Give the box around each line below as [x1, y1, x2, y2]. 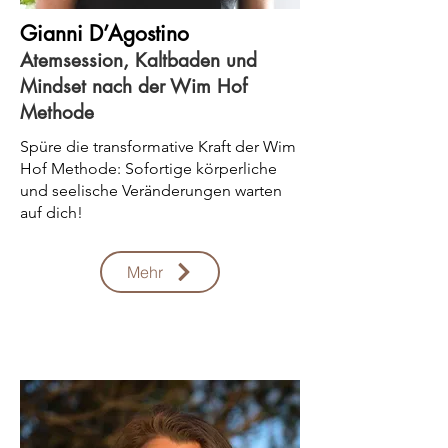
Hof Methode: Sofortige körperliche [20, 159, 277, 178]
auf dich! [20, 203, 83, 222]
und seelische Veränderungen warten [20, 181, 282, 200]
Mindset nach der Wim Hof [20, 74, 247, 99]
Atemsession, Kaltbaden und [20, 48, 257, 73]
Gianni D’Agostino [20, 20, 189, 47]
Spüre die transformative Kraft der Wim [20, 137, 296, 156]
